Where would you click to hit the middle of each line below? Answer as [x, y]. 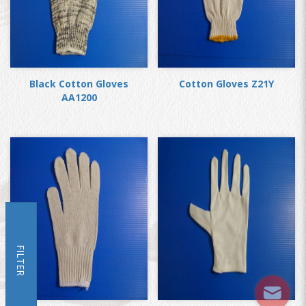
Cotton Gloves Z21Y [226, 84]
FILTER [21, 260]
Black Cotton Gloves [79, 84]
